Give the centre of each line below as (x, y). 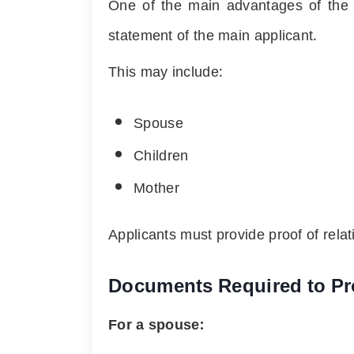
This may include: (166, 72)
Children (161, 156)
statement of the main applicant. (213, 36)
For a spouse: (156, 325)
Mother (156, 188)
